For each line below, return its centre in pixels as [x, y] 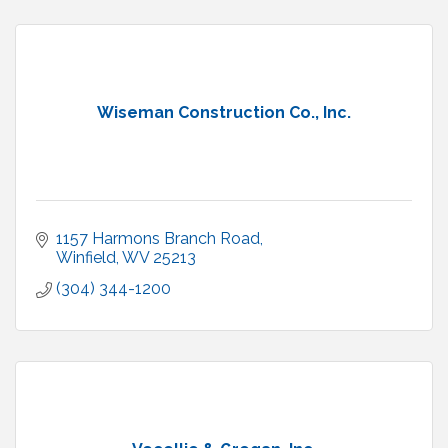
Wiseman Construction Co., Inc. [224, 113]
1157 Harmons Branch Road [158, 239]
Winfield [86, 258]
